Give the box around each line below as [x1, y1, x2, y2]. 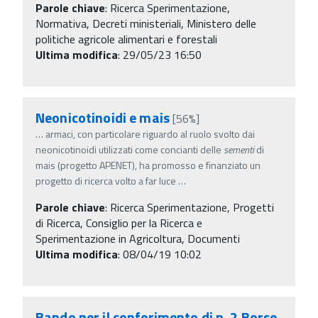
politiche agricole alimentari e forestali [35, 30, 217, 48]
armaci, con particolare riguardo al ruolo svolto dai [45, 126, 255, 141]
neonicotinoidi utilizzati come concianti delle [35, 141, 224, 157]
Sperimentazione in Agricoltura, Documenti [35, 229, 240, 247]
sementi [224, 141, 254, 157]
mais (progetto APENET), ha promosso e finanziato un [35, 157, 261, 172]
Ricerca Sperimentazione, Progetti [110, 198, 274, 216]
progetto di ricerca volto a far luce [35, 172, 178, 188]
